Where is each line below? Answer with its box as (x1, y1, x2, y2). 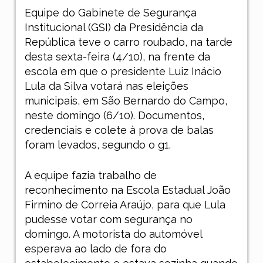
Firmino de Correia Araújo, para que (24, 198, 204, 211)
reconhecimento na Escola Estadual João (24, 184, 231, 197)
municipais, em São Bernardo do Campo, (24, 95, 227, 107)
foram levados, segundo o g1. (24, 139, 174, 151)
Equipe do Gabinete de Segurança (24, 6, 197, 19)
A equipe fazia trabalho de (24, 169, 157, 182)
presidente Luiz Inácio (110, 65, 221, 78)
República (24, 36, 75, 49)
